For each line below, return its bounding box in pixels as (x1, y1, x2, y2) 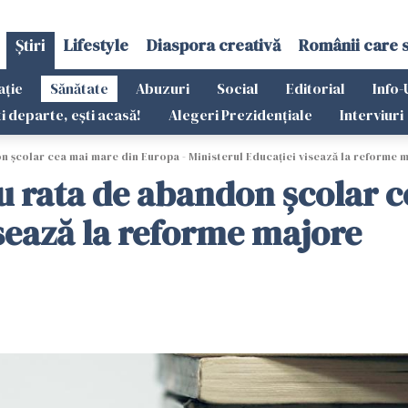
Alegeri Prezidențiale (168, 105, 312, 125)
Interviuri (339, 105, 403, 125)
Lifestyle (63, 34, 128, 56)
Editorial (286, 78, 345, 98)
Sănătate (50, 78, 108, 98)
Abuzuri (136, 78, 189, 98)
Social (217, 78, 259, 98)
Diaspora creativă (146, 34, 280, 56)
